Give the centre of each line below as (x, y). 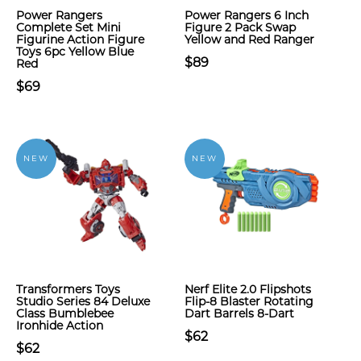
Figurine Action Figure (80, 39)
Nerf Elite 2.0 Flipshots (248, 289)
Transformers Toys (68, 289)
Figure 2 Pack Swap (240, 27)
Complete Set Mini (68, 27)
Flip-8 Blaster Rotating (249, 301)
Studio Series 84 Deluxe (83, 301)
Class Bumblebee (65, 313)
